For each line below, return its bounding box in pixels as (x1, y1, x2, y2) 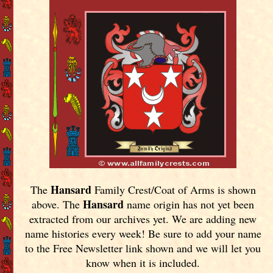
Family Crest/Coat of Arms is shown (91, 182, 256, 197)
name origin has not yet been (124, 196, 255, 211)
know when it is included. (86, 255, 200, 270)
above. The (32, 196, 83, 211)
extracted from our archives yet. (29, 211, 172, 226)
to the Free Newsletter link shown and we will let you (25, 240, 261, 255)
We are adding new (172, 211, 257, 226)
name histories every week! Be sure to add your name (24, 225, 261, 241)
